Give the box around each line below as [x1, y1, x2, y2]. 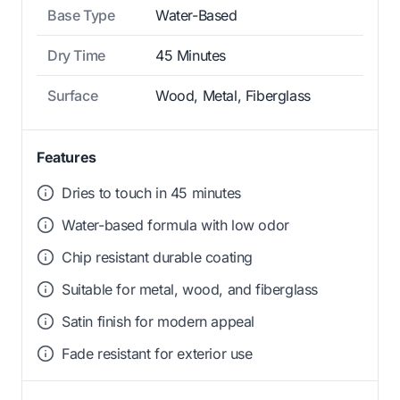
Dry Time [47, 46, 105, 65]
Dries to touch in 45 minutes [62, 184, 241, 203]
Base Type [47, 6, 115, 25]
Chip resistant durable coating [62, 248, 253, 267]
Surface [47, 87, 98, 105]
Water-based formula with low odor [62, 216, 289, 235]
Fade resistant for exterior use [62, 345, 253, 363]
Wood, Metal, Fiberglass [155, 87, 311, 105]
